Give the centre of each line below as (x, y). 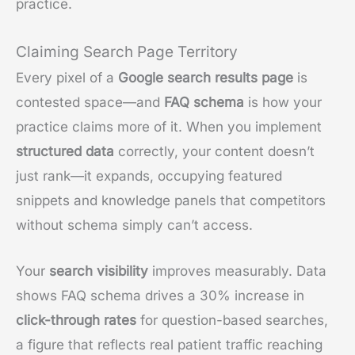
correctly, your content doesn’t (214, 151)
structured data (65, 151)
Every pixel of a (67, 77)
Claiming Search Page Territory (127, 52)
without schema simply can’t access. (134, 225)
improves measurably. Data (237, 271)
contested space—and (90, 102)
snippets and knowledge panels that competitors (171, 200)
